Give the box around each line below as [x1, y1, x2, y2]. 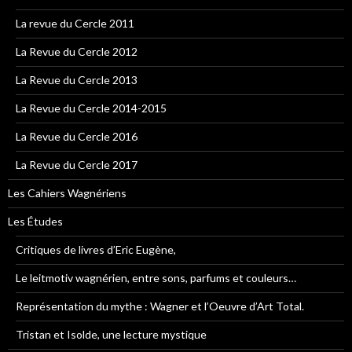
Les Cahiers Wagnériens [8, 186, 126, 200]
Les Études [8, 214, 63, 229]
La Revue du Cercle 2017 [16, 158, 137, 172]
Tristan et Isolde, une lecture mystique [16, 328, 207, 342]
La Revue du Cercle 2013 [16, 73, 137, 87]
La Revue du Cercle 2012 [16, 45, 137, 59]
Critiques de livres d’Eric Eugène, [16, 243, 176, 257]
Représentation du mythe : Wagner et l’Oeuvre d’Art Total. [16, 299, 304, 313]
